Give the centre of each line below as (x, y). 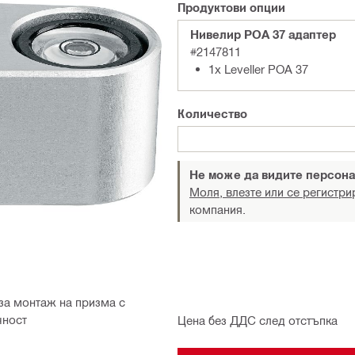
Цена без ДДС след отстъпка (258, 320)
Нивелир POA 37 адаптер (263, 34)
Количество (212, 113)
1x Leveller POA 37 (258, 69)
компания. (218, 209)
